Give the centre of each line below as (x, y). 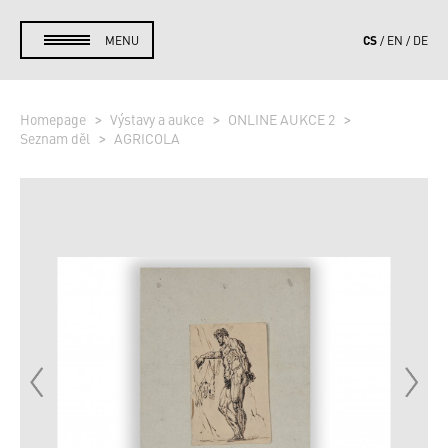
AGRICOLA (147, 138)
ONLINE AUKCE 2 (283, 119)
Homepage (54, 119)
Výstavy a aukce (158, 119)
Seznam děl (56, 138)
